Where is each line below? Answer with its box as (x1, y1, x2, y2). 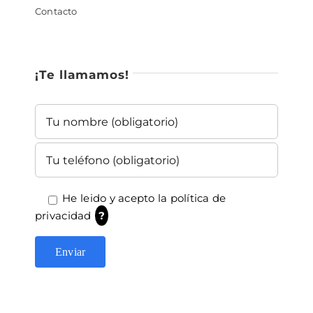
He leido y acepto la (59, 191, 170, 205)
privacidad (34, 209, 92, 222)
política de (170, 191, 226, 205)
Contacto (34, 6, 78, 17)
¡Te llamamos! (34, 68, 129, 82)
